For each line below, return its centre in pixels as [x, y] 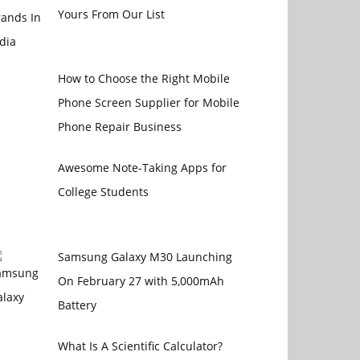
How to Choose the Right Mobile [143, 79]
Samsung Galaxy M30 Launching [145, 257]
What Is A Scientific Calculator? [140, 346]
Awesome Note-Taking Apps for [142, 168]
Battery [77, 305]
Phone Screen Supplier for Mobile [148, 103]
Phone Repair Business [119, 127]
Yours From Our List [111, 14]
